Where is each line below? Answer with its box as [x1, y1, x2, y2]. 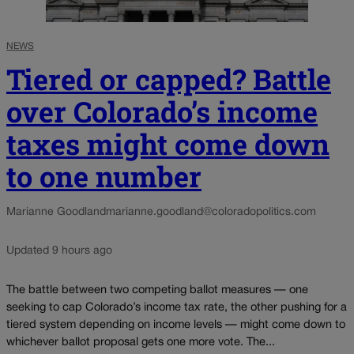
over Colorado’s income [6, 92, 318, 131]
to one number [6, 157, 201, 196]
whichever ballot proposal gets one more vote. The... [6, 337, 275, 348]
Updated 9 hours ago [6, 246, 112, 257]
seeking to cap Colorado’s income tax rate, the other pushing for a [6, 302, 347, 313]
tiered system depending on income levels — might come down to [6, 319, 345, 330]
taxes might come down [6, 125, 330, 164]
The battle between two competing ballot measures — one [6, 284, 308, 296]
